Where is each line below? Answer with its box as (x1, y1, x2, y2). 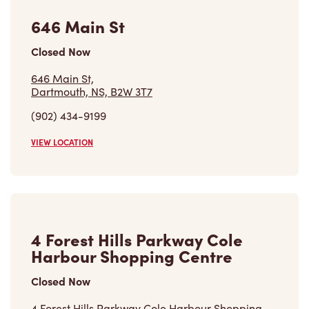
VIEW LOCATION (31, 137, 93, 148)
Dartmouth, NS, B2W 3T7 (31, 84, 152, 99)
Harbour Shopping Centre (31, 244, 232, 268)
